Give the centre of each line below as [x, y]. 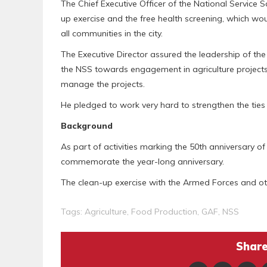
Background [87, 125]
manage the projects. [103, 84]
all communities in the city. [112, 33]
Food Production [164, 211]
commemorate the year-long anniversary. [142, 161]
